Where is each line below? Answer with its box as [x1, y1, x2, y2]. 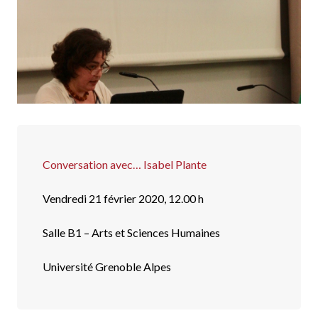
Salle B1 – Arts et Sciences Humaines [43, 226, 220, 240]
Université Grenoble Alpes [43, 260, 171, 274]
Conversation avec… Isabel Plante [43, 158, 207, 172]
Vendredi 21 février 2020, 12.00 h [43, 192, 204, 206]
